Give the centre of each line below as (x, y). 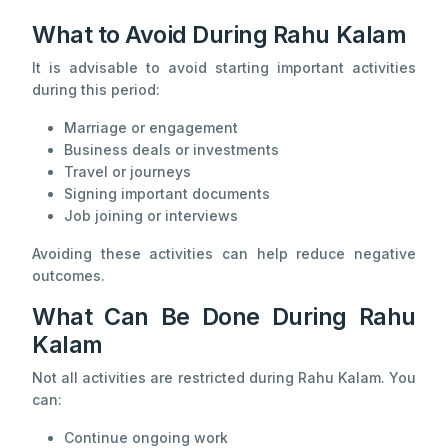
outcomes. (68, 276)
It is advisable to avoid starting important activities (224, 68)
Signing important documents (167, 194)
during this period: (96, 90)
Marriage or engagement (151, 128)
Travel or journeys (127, 172)
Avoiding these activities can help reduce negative (224, 254)
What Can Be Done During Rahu (224, 317)
